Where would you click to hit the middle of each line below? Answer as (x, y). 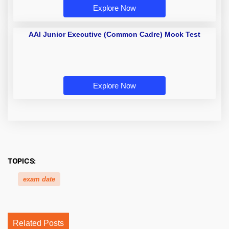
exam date (39, 179)
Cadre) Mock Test (150, 44)
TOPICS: (22, 161)
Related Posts (38, 223)
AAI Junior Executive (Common (150, 35)
